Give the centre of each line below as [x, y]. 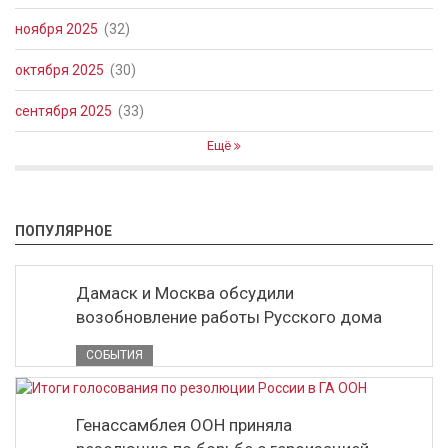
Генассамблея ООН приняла [184, 425]
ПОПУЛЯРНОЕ [63, 231]
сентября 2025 [63, 111]
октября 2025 [59, 70]
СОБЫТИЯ [114, 355]
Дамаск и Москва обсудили [185, 293]
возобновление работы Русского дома [229, 317]
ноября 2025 [56, 29]
